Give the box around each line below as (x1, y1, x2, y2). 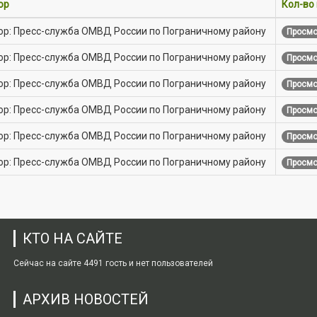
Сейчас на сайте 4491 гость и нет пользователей (13, 258, 213, 268)
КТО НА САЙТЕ (23, 230, 122, 247)
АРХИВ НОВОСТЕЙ (23, 291, 149, 308)
